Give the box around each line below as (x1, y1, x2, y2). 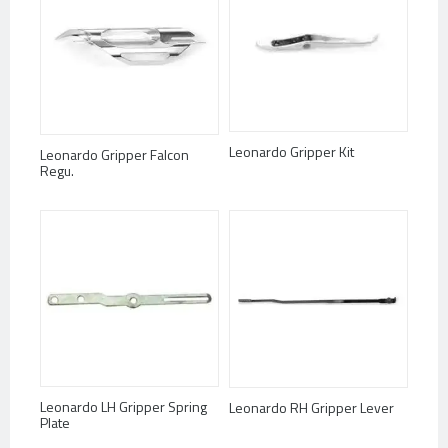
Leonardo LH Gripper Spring (40, 396, 207, 418)
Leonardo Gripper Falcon (40, 144, 189, 166)
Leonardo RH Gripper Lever (229, 397, 394, 418)
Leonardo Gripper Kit (229, 141, 354, 163)
